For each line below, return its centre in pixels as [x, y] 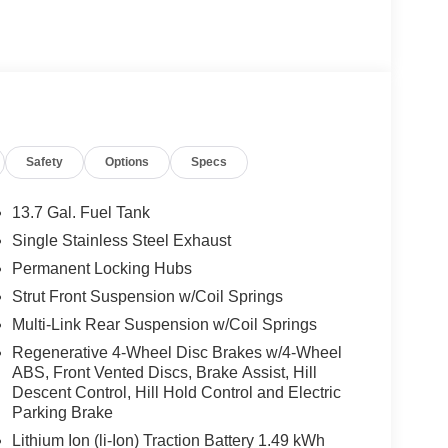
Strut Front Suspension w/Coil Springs [147, 296]
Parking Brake [62, 412]
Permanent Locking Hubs [101, 268]
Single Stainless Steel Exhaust [121, 240]
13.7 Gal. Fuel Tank [80, 212]
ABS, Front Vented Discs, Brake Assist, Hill [164, 372]
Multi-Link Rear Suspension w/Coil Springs [164, 324]
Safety [45, 161]
